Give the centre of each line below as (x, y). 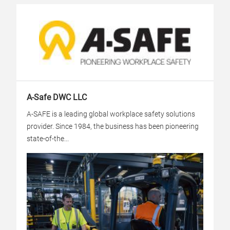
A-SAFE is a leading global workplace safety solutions (111, 114)
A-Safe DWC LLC (57, 97)
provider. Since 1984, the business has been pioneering (113, 126)
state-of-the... (48, 139)
